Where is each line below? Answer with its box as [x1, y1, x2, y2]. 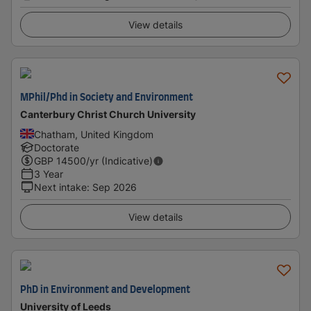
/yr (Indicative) [86, 155, 153, 167]
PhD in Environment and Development [20, 285, 190, 295]
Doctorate [34, 142, 79, 153]
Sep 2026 [92, 181, 137, 193]
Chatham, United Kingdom [34, 128, 153, 140]
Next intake [34, 181, 87, 193]
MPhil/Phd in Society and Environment [20, 93, 193, 103]
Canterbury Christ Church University [20, 108, 196, 120]
